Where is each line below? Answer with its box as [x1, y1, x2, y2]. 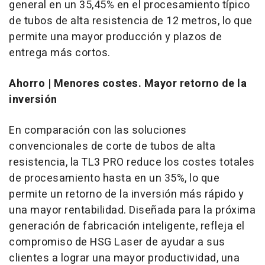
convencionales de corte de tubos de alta [9, 138, 215, 154]
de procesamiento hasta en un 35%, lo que [9, 170, 219, 186]
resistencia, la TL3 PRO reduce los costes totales [9, 154, 255, 170]
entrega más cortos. [9, 45, 111, 61]
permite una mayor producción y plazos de [9, 29, 222, 45]
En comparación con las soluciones [9, 122, 187, 138]
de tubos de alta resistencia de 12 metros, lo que [9, 13, 253, 29]
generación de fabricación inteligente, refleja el [9, 218, 245, 234]
